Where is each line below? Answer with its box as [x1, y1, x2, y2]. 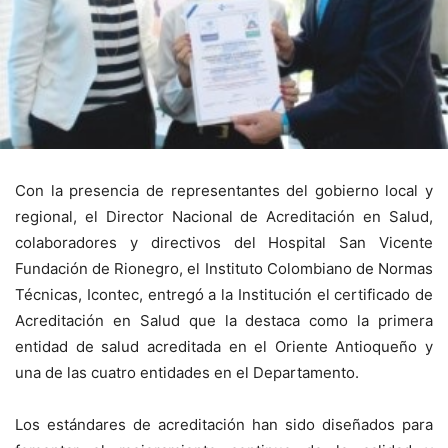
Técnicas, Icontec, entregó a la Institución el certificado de [15, 285, 433, 305]
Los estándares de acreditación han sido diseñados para [15, 415, 433, 435]
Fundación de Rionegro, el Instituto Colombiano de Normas [15, 259, 433, 279]
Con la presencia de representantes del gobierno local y [15, 181, 433, 201]
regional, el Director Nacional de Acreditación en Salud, [15, 207, 433, 227]
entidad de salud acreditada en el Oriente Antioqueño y [15, 337, 433, 357]
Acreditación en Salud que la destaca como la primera [15, 311, 433, 331]
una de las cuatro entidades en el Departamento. [15, 363, 359, 383]
